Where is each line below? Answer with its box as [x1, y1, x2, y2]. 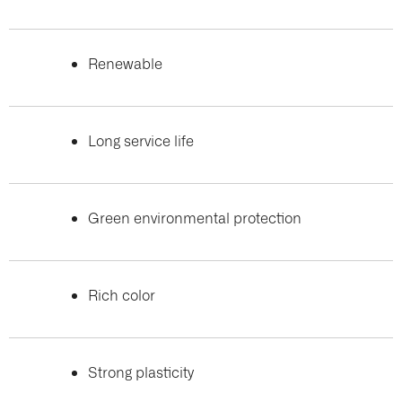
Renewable [88, 54, 166, 72]
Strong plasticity [88, 363, 194, 380]
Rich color [88, 285, 159, 303]
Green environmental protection [88, 208, 305, 226]
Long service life [88, 131, 194, 149]
